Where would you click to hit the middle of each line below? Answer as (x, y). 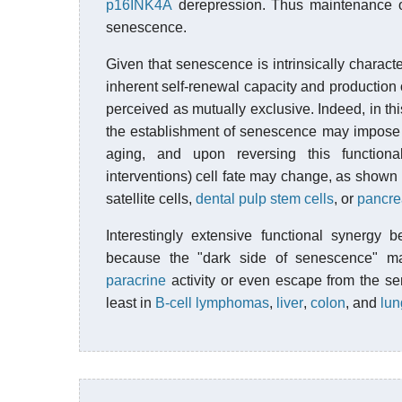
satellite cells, (151, 199)
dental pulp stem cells (265, 199)
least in (131, 303)
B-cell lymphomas (212, 303)
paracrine (136, 280)
